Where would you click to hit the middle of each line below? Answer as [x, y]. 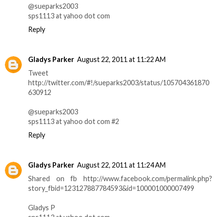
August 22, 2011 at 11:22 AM [121, 59]
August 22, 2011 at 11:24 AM [121, 165]
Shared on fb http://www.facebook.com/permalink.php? [120, 178]
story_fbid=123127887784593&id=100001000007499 [111, 188]
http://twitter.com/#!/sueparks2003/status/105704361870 [119, 82]
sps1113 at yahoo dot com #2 [74, 121]
